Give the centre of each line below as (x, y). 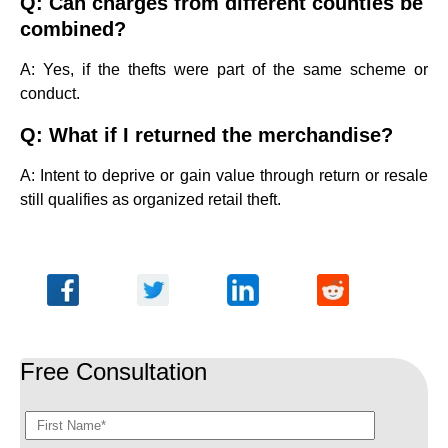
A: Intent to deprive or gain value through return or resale (224, 175)
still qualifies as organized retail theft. (150, 199)
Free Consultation (113, 371)
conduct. (50, 93)
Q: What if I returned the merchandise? (206, 135)
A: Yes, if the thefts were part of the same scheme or (224, 69)
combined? (73, 29)
